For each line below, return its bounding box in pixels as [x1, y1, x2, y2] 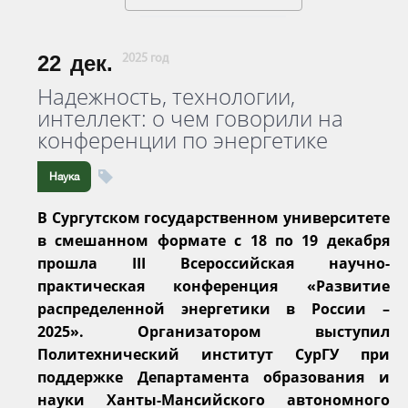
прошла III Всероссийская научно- [37, 252, 390, 273]
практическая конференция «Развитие [37, 275, 390, 296]
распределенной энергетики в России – [37, 298, 390, 319]
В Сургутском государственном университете [37, 207, 390, 228]
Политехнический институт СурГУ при [37, 343, 390, 364]
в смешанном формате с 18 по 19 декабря [37, 229, 390, 250]
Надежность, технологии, [37, 80, 295, 111]
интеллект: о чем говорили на [37, 102, 343, 133]
